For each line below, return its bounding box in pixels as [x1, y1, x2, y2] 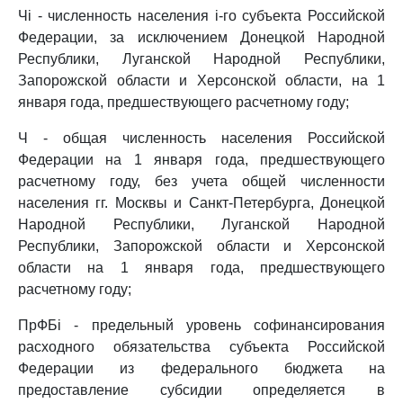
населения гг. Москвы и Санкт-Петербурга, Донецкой [18, 195, 385, 210]
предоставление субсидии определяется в [18, 382, 385, 398]
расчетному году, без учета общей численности [18, 174, 385, 189]
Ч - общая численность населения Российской [18, 130, 385, 146]
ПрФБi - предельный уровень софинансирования [18, 318, 385, 333]
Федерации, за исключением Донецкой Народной [18, 30, 385, 45]
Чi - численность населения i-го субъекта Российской [18, 8, 385, 23]
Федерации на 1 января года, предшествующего [18, 152, 385, 167]
